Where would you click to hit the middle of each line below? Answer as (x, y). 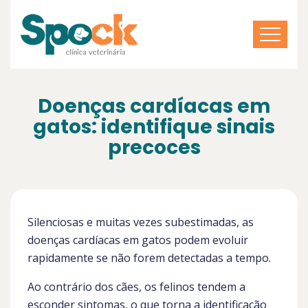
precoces (154, 147)
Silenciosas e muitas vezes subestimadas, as (141, 222)
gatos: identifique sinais (154, 127)
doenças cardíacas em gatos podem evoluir (138, 240)
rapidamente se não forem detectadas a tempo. (149, 258)
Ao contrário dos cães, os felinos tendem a (136, 287)
